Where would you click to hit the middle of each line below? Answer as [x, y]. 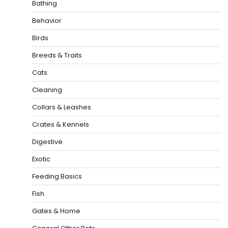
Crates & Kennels [61, 125]
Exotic [41, 159]
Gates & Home [56, 211]
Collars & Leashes [62, 107]
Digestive [47, 142]
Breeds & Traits [57, 55]
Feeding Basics [57, 177]
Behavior [47, 21]
